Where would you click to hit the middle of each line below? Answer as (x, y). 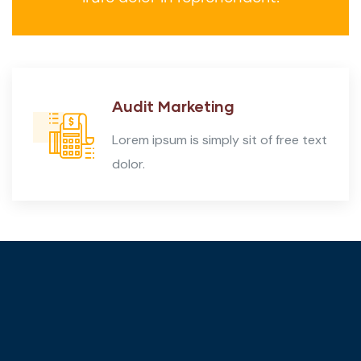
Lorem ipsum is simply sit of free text (220, 140)
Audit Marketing (173, 106)
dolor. (129, 164)
